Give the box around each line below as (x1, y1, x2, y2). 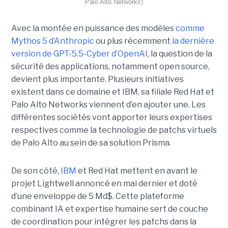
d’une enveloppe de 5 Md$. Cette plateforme (11, 191, 184, 202)
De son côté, (11, 166, 61, 176)
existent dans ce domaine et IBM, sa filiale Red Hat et (11, 87, 214, 97)
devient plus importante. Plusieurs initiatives (11, 74, 184, 84)
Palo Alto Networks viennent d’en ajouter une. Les (11, 100, 206, 110)
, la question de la (147, 49, 212, 59)
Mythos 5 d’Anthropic (11, 36, 94, 46)
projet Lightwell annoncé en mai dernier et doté (11, 179, 197, 189)
